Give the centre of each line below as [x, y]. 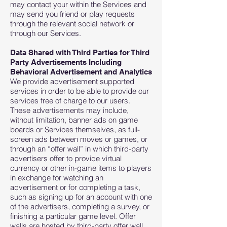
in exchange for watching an [57, 178]
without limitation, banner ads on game [74, 120]
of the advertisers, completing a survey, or [80, 206]
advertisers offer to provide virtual [66, 158]
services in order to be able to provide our [80, 91]
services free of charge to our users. [70, 101]
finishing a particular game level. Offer [73, 216]
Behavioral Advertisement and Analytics [81, 72]
